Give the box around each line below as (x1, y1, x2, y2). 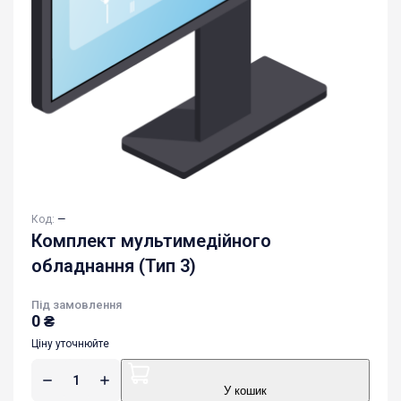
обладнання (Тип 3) (31, 254, 196, 277)
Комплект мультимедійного (31, 229, 271, 252)
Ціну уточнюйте (31, 337, 109, 350)
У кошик (224, 384, 267, 398)
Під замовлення (31, 297, 122, 311)
